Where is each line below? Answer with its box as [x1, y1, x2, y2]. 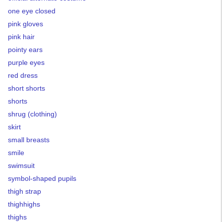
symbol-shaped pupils [8, 174, 76, 183]
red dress [8, 71, 38, 80]
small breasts [8, 136, 50, 144]
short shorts [8, 84, 45, 93]
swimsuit [8, 162, 35, 170]
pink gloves [8, 20, 43, 28]
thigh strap [8, 187, 41, 196]
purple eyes [8, 58, 45, 67]
